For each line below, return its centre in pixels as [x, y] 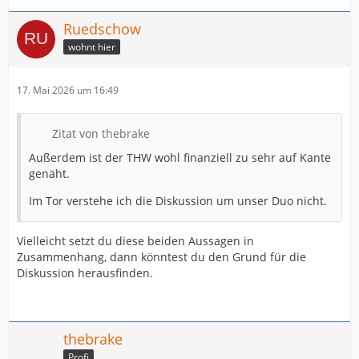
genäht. [49, 173]
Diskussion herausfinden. [85, 272]
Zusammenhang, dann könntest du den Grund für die [161, 256]
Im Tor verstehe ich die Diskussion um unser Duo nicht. [178, 200]
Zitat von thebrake [101, 133]
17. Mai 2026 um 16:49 [68, 90]
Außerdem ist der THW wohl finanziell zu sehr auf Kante [180, 157]
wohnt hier [92, 47]
